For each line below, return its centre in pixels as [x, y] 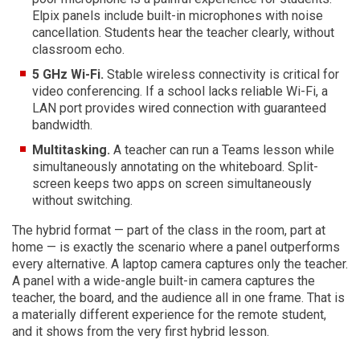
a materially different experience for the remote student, [169, 315]
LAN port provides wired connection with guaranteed [179, 108]
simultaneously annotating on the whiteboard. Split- [175, 167]
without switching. [82, 200]
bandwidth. [62, 125]
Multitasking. [71, 150]
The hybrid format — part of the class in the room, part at [169, 230]
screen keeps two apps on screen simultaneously [172, 184]
